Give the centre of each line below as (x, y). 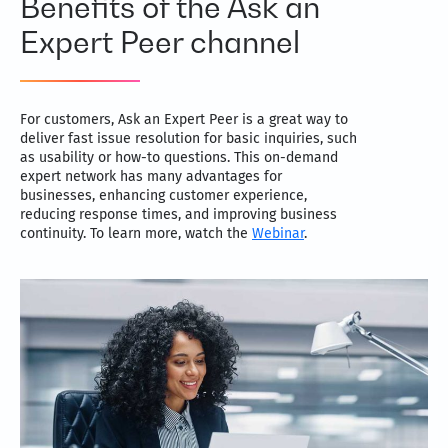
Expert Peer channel (160, 42)
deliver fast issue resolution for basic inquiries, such (188, 139)
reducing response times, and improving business (178, 215)
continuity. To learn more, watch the (136, 234)
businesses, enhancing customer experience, (163, 196)
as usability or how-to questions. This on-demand (179, 158)
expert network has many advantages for (151, 177)
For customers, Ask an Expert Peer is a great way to (184, 120)
